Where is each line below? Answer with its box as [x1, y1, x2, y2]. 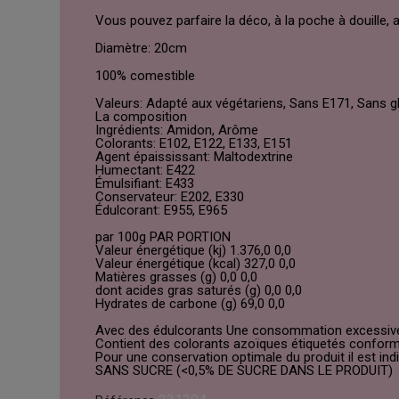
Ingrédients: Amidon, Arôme [95, 122, 259, 139]
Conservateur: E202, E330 [95, 189, 245, 206]
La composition [95, 109, 188, 126]
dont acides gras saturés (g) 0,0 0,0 [95, 282, 303, 299]
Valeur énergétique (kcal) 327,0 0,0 [95, 256, 297, 273]
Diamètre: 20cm [95, 40, 188, 57]
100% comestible [95, 68, 196, 85]
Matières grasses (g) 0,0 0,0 [95, 269, 258, 286]
